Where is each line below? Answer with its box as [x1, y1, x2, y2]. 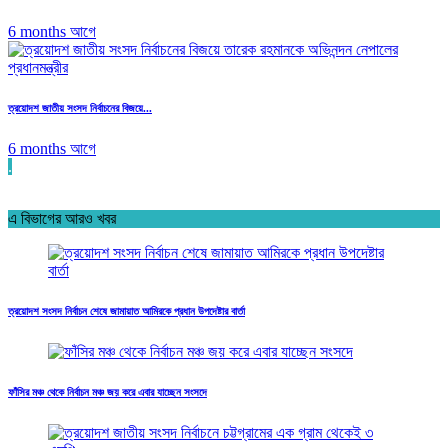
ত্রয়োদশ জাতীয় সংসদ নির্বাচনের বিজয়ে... [8, 101, 152, 114]
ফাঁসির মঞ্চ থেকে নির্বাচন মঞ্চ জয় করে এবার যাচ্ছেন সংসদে [8, 385, 207, 398]
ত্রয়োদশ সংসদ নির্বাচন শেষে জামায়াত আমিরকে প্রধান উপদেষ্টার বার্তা [8, 304, 245, 317]
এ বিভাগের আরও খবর [8, 209, 116, 227]
